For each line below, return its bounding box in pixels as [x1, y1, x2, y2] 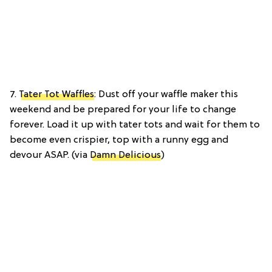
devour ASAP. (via [10, 149, 90, 161]
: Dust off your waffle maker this [94, 89, 238, 100]
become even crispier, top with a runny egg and [10, 134, 228, 146]
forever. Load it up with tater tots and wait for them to [10, 119, 260, 131]
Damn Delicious [90, 149, 161, 161]
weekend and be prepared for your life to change [10, 104, 236, 115]
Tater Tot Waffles [19, 89, 94, 100]
